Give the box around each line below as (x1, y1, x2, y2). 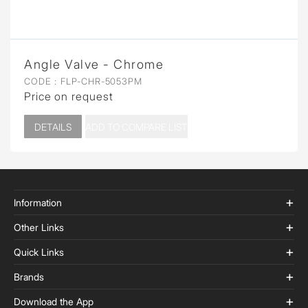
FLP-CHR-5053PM (58, 76, 142, 87)
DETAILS (34, 121, 71, 133)
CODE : (24, 76, 57, 87)
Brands (14, 271, 44, 283)
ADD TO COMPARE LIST (85, 121, 188, 133)
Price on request (24, 89, 113, 104)
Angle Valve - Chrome (24, 57, 164, 72)
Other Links (14, 221, 64, 234)
